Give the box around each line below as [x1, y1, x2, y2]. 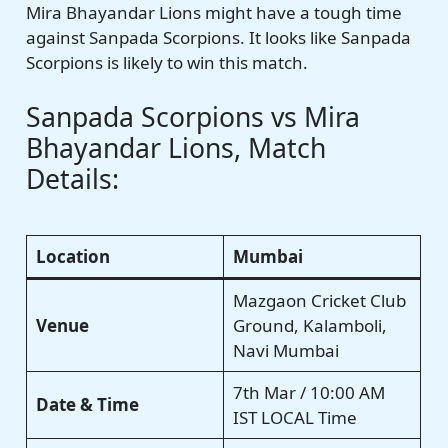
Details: [26, 161, 120, 198]
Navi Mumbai [232, 338, 339, 362]
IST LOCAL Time [232, 405, 357, 429]
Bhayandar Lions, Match [26, 130, 327, 167]
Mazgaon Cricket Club [232, 288, 406, 312]
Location [35, 244, 110, 268]
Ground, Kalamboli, [232, 313, 387, 337]
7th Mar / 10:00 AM [232, 380, 385, 404]
